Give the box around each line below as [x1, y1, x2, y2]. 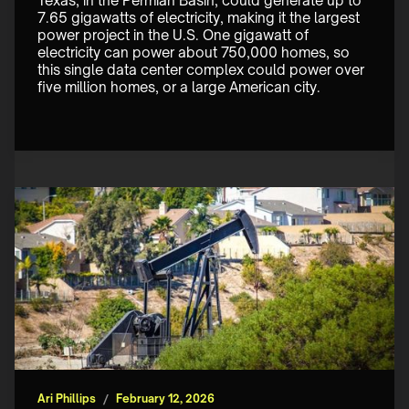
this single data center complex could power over [37, 61, 368, 79]
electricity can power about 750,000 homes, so [37, 44, 353, 62]
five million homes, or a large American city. [37, 79, 324, 97]
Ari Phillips [37, 392, 96, 406]
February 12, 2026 [116, 392, 215, 406]
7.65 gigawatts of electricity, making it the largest [37, 9, 363, 27]
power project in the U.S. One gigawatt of [37, 26, 312, 45]
